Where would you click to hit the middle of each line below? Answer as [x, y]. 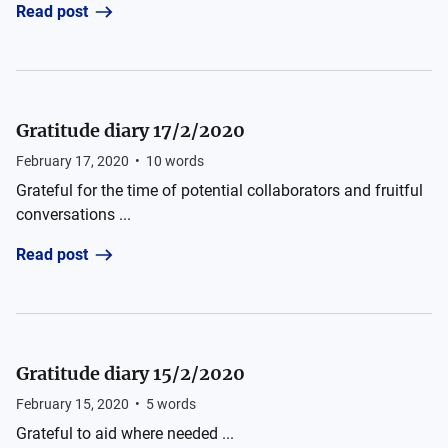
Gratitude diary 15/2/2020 [130, 373]
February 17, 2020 [72, 161]
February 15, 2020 [72, 404]
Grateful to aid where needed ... [125, 433]
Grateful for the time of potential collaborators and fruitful [219, 190]
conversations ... [73, 214]
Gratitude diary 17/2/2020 [130, 130]
